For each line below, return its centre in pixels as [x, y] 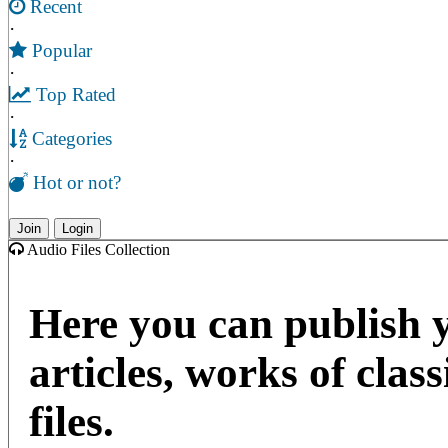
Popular [59, 51]
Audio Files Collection [97, 250]
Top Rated [73, 95]
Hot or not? [74, 183]
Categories [69, 139]
